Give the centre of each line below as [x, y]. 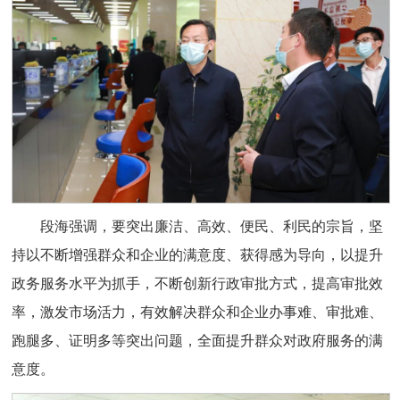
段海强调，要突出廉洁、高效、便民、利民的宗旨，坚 [212, 227]
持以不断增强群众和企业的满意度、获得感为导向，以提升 [198, 255]
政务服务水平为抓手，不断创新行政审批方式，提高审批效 [198, 284]
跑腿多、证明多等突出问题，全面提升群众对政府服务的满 [198, 341]
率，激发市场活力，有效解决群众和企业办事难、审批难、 [198, 312]
